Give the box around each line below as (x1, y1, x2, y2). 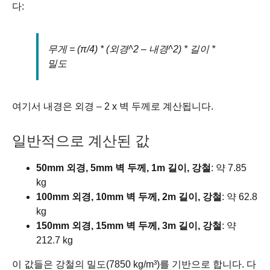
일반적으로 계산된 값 (12, 130, 149, 150)
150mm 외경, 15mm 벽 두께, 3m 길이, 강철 (36, 220, 222, 231)
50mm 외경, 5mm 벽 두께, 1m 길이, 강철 (36, 162, 211, 173)
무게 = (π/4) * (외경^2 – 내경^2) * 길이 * (48, 43, 215, 54)
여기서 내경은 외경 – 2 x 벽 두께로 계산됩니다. (12, 101, 213, 111)
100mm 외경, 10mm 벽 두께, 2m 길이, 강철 (36, 191, 222, 202)
